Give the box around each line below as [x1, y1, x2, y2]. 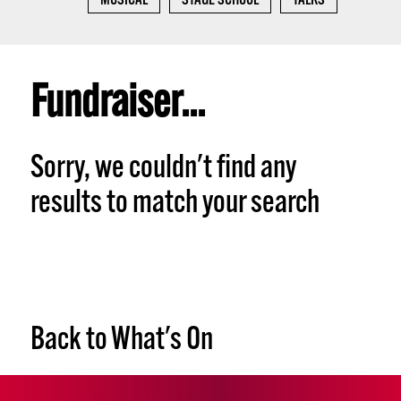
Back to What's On [30, 325, 213, 357]
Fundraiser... [30, 82, 205, 128]
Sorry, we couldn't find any [30, 153, 296, 185]
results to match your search [30, 188, 320, 220]
